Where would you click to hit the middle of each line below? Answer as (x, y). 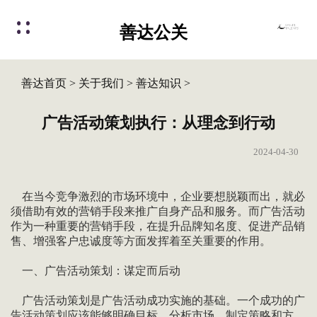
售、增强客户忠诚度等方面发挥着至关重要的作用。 (140, 241)
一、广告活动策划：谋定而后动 (95, 271)
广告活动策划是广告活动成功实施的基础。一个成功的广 (157, 301)
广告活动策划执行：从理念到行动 (158, 123)
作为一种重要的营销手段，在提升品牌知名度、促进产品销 (157, 226)
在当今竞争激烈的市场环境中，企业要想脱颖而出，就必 (157, 197)
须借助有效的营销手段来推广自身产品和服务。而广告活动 (157, 212)
